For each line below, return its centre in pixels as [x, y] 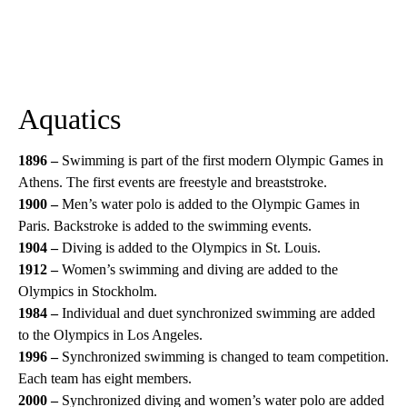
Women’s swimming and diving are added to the [200, 269]
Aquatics [69, 119]
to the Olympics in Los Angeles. [110, 335]
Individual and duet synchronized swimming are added [217, 313]
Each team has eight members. [105, 378]
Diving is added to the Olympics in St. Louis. [189, 248]
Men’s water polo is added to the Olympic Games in [211, 204]
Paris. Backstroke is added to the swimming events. [165, 226]
